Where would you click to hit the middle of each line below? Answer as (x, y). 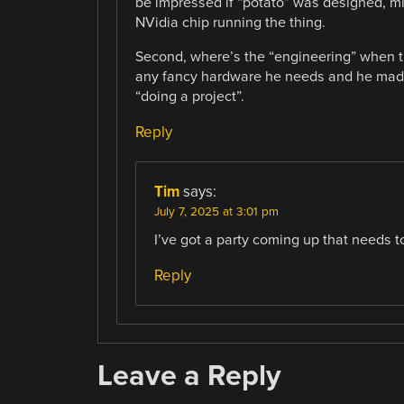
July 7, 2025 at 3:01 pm (216, 212)
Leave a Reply (189, 376)
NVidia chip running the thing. (230, 22)
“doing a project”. (189, 97)
